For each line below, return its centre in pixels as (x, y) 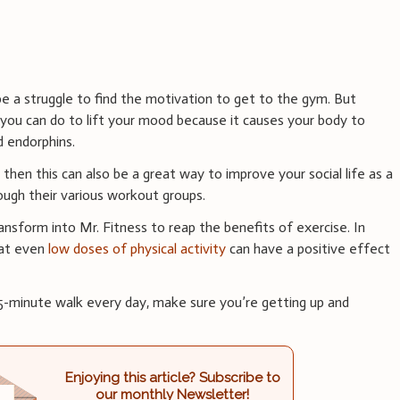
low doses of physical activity (137, 248)
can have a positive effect (308, 248)
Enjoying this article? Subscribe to (172, 378)
